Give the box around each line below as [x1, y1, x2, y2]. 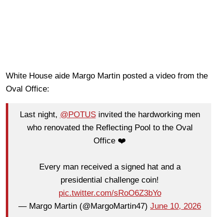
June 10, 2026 [150, 201, 201, 211]
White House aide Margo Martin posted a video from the [6, 71, 208, 80]
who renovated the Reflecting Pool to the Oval [27, 123, 193, 133]
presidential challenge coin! [61, 175, 159, 185]
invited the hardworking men [95, 110, 200, 120]
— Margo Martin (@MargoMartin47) [18, 201, 150, 211]
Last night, [19, 110, 60, 120]
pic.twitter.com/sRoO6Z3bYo [58, 188, 161, 198]
